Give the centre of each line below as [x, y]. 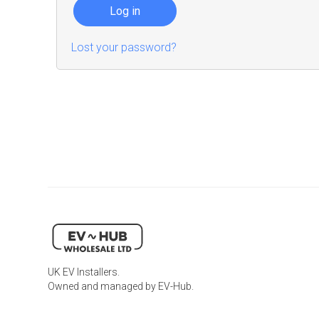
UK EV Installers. [84, 272]
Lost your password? [124, 47]
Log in [125, 11]
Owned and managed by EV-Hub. [121, 286]
